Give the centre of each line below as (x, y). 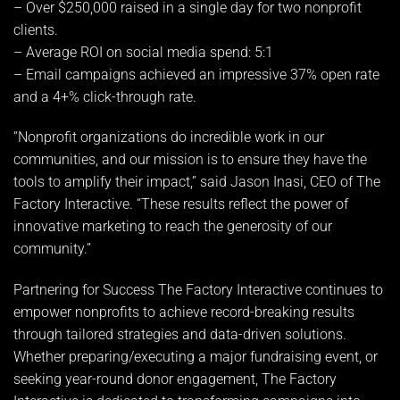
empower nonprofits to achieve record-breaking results (184, 312)
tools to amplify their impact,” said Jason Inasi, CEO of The (197, 182)
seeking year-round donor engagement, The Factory (175, 379)
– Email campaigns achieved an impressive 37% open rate (196, 74)
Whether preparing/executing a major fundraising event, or (196, 357)
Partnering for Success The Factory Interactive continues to (198, 290)
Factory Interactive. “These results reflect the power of (181, 204)
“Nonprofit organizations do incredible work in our (169, 137)
